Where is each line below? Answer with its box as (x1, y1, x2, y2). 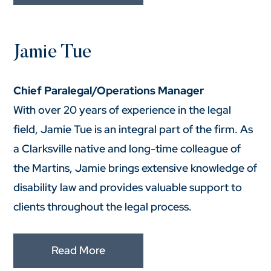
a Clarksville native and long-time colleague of (13, 141, 241, 155)
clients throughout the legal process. (13, 199, 192, 214)
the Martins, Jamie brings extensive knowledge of (13, 160, 258, 175)
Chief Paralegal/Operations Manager (13, 83, 204, 97)
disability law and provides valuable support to (13, 180, 243, 194)
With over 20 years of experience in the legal (13, 102, 232, 117)
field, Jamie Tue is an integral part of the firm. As (13, 122, 253, 136)
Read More (51, 243, 106, 258)
